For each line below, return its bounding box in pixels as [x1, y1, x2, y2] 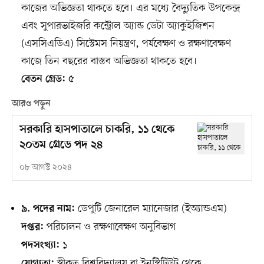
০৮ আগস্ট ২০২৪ [19, 162, 72, 174]
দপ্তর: [21, 222, 44, 234]
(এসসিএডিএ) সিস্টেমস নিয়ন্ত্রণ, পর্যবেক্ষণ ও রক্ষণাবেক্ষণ [21, 37, 231, 51]
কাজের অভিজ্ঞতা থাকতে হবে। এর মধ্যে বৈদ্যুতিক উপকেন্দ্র [21, 1, 240, 16]
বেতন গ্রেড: [21, 74, 65, 86]
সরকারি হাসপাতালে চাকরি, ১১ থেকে [19, 123, 174, 137]
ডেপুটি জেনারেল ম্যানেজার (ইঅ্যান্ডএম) [74, 202, 227, 216]
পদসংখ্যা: [21, 240, 60, 252]
